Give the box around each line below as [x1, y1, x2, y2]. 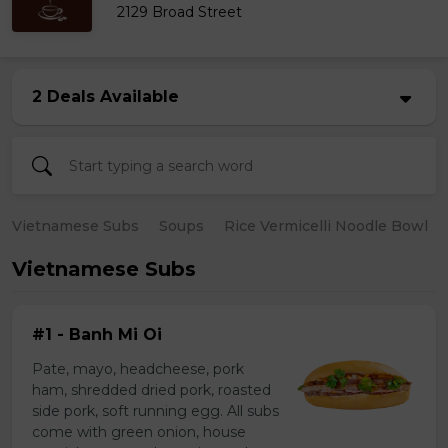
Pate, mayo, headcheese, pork [32, 360, 244, 378]
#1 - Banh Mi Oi [32, 325, 162, 344]
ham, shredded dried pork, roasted [32, 381, 271, 399]
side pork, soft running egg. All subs [32, 402, 279, 420]
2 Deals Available [32, 87, 179, 106]
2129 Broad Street [117, 3, 242, 21]
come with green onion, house [32, 423, 246, 441]
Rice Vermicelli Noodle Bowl [224, 217, 428, 235]
